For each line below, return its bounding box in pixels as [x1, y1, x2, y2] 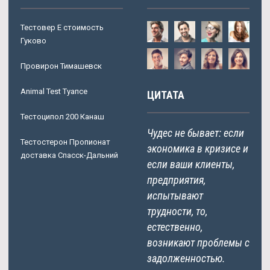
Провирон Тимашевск [20, 61, 102, 71]
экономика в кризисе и [147, 142, 248, 155]
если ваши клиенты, [147, 158, 234, 171]
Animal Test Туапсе [20, 87, 87, 96]
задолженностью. [147, 252, 225, 265]
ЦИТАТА [147, 89, 184, 102]
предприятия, [147, 174, 206, 187]
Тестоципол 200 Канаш [20, 112, 104, 122]
